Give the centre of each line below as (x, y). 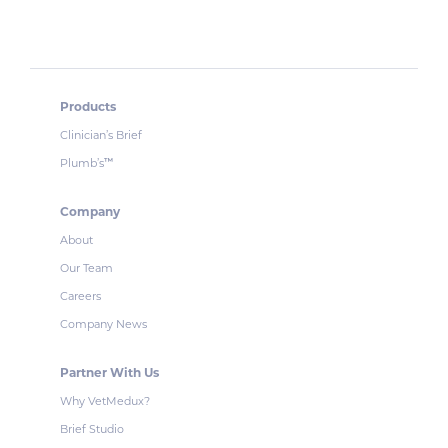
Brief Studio (92, 429)
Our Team (86, 268)
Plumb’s (82, 163)
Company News (103, 324)
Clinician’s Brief (101, 135)
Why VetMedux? (105, 401)
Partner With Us (109, 372)
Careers (80, 296)
